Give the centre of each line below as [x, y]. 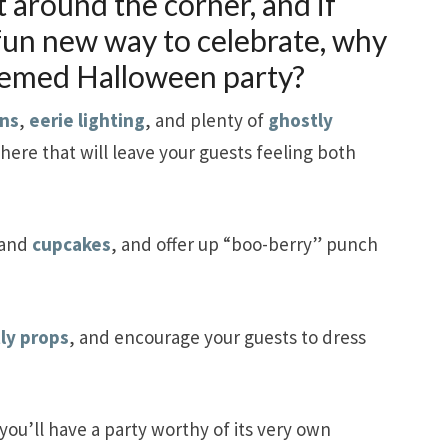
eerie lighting [87, 119]
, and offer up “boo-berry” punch [244, 244]
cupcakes [71, 244]
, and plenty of [206, 119]
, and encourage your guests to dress [217, 336]
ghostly [300, 119]
